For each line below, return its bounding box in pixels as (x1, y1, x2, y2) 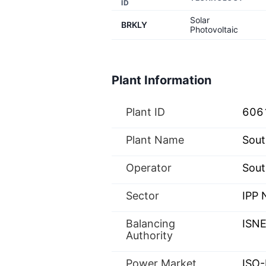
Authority (126, 229, 173, 242)
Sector (126, 189, 159, 202)
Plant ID (126, 106, 165, 118)
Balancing (126, 217, 175, 230)
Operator (126, 161, 172, 174)
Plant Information (112, 73, 211, 87)
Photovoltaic (190, 24, 238, 34)
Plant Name (126, 134, 184, 146)
